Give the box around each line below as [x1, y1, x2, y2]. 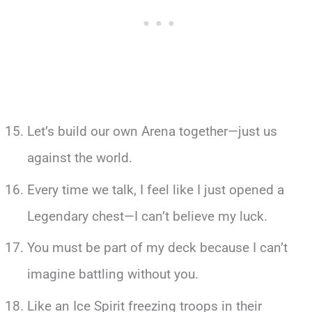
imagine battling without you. [26, 266, 198, 283]
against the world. [26, 150, 132, 166]
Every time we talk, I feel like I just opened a [26, 181, 284, 198]
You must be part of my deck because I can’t [26, 240, 288, 256]
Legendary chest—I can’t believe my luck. [26, 208, 267, 224]
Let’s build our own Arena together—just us [26, 123, 277, 140]
